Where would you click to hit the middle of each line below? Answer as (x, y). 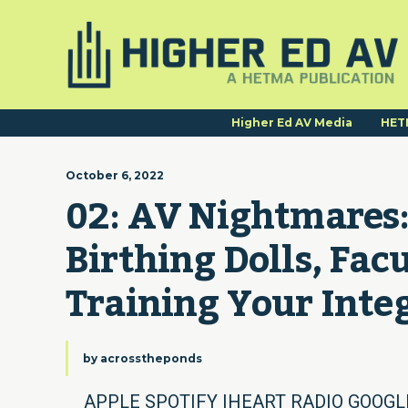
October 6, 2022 (115, 175)
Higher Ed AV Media (292, 122)
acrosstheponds (151, 358)
